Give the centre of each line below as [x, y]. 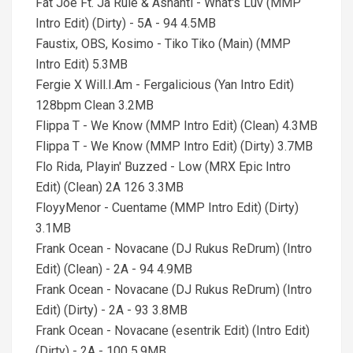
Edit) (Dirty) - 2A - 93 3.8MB [111, 310]
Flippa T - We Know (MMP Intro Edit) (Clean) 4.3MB [176, 126]
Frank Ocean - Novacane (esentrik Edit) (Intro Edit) [173, 331]
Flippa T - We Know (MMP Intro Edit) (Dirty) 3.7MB [174, 146]
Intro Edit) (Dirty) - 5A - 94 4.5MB [126, 23]
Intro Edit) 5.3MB [82, 64]
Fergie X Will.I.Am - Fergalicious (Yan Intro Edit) [165, 85]
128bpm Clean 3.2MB [95, 105]
